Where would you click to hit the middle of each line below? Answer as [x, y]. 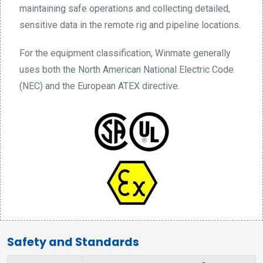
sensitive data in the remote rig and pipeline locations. [130, 25]
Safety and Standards [73, 242]
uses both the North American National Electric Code [127, 70]
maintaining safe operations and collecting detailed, [125, 9]
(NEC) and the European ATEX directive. [100, 86]
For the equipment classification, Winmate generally [125, 53]
